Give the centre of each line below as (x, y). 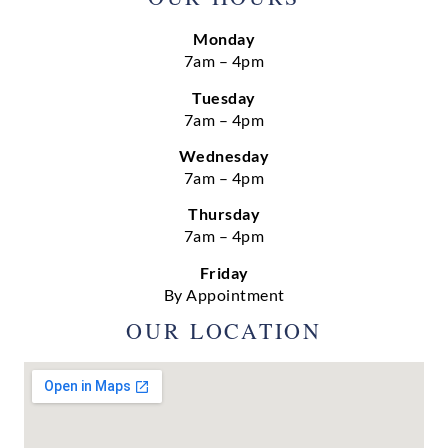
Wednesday (224, 155)
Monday (224, 39)
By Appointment (224, 294)
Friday (224, 272)
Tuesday (224, 97)
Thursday (224, 214)
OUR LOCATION (224, 331)
